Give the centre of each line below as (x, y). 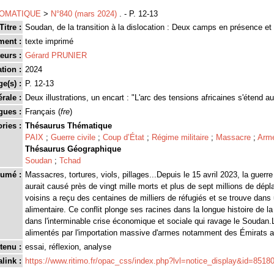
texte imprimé (49, 41)
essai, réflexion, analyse (68, 247)
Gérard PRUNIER (56, 55)
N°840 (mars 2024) (84, 14)
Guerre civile (73, 137)
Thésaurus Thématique (68, 126)
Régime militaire (180, 137)
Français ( (43, 112)
